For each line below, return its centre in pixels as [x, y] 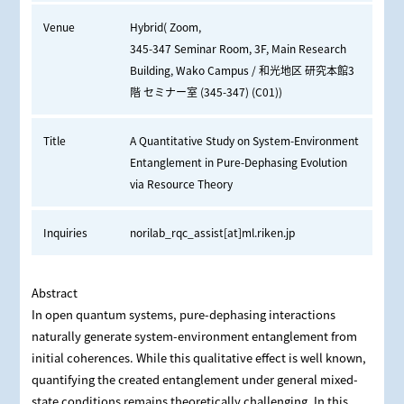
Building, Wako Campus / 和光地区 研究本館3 [242, 70]
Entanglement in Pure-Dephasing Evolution [238, 162]
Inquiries [65, 233]
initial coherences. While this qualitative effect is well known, [198, 358]
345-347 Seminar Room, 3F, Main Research [238, 49]
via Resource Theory [181, 184]
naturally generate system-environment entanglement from [194, 336]
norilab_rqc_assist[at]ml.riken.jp [212, 233]
